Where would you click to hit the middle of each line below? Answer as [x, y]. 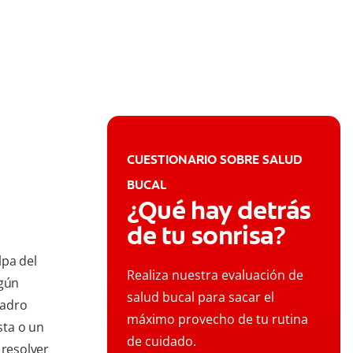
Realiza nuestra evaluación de [215, 275]
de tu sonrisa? [206, 236]
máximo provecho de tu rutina [217, 320]
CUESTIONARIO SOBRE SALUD [215, 160]
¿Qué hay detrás [219, 211]
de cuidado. [162, 342]
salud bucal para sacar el [201, 297]
